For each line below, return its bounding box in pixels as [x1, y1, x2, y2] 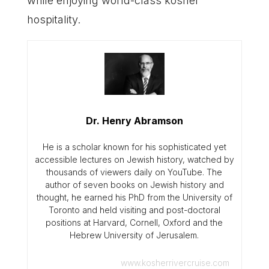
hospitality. [26, 13, 80, 26]
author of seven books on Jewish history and [44, 180, 224, 190]
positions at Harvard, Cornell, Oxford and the [46, 217, 223, 228]
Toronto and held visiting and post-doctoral [48, 205, 220, 216]
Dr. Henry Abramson [85, 115, 183, 127]
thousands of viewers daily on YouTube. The [46, 167, 223, 178]
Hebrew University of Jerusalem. [70, 230, 199, 241]
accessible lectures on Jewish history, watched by [34, 154, 234, 165]
